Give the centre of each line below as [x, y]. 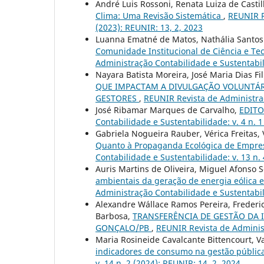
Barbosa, [114, 216]
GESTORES [117, 98]
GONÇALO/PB [123, 228]
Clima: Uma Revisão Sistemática [159, 16]
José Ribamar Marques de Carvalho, [167, 110]
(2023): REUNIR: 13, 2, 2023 [149, 28]
